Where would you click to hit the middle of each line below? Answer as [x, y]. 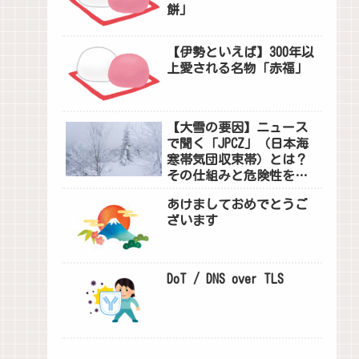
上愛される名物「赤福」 [238, 69]
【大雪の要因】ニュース [238, 127]
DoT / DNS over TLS [226, 279]
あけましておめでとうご [238, 204]
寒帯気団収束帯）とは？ [238, 159]
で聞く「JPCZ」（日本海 [238, 143]
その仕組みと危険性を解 [238, 175]
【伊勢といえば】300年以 [241, 52]
